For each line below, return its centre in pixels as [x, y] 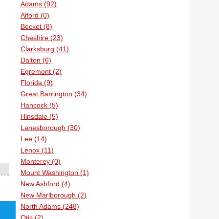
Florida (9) [37, 83]
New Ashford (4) [46, 184]
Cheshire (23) [42, 38]
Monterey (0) [41, 161]
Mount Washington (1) [55, 173]
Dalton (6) [36, 60]
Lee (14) [34, 139]
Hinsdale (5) [40, 116]
